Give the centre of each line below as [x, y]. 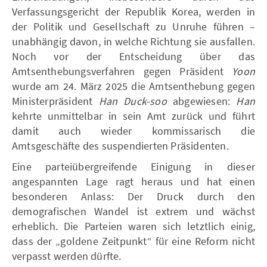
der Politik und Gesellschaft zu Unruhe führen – [133, 26]
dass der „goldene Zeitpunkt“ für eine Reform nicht [133, 241]
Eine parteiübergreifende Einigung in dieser [133, 166]
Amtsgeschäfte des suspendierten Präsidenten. [120, 145]
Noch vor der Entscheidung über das [133, 56]
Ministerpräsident [55, 101]
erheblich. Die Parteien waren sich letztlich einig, [133, 226]
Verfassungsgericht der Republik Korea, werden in [133, 11]
